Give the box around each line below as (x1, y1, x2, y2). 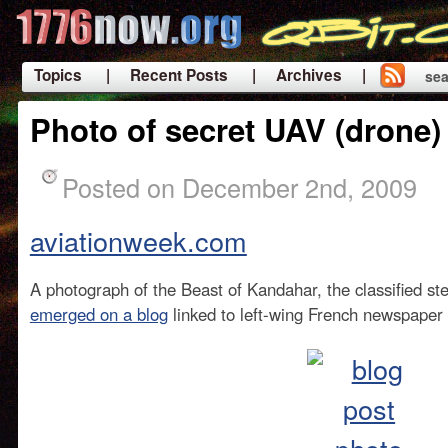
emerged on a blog (29, 302, 168, 326)
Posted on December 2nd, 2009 (61, 169, 417, 205)
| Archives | (251, 64, 366, 86)
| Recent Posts (105, 64, 228, 86)
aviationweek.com (29, 221, 247, 260)
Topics (33, 64, 82, 86)
